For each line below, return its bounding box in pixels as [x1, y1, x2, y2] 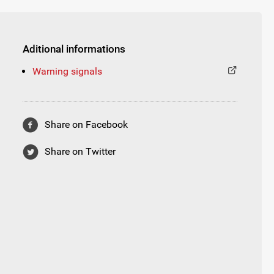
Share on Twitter [45, 145, 116, 157]
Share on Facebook [45, 118, 128, 130]
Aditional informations [23, 42, 125, 55]
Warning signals [32, 65, 102, 77]
